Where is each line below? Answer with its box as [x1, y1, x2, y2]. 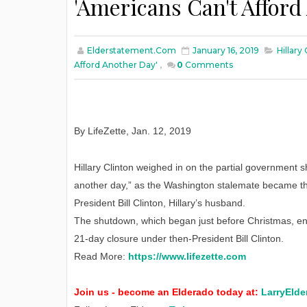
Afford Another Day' [74, 60, 158, 71]
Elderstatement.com [87, 45, 176, 56]
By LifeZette [74, 125, 126, 137]
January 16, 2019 [193, 45, 259, 56]
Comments [185, 60, 233, 71]
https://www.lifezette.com [128, 251, 246, 262]
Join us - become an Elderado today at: [74, 286, 261, 298]
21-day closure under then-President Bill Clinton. [74, 233, 284, 245]
